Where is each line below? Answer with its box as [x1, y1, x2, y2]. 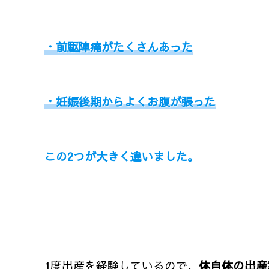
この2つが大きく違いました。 [44, 148, 199, 164]
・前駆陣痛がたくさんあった [44, 38, 193, 55]
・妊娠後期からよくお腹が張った [44, 93, 216, 109]
